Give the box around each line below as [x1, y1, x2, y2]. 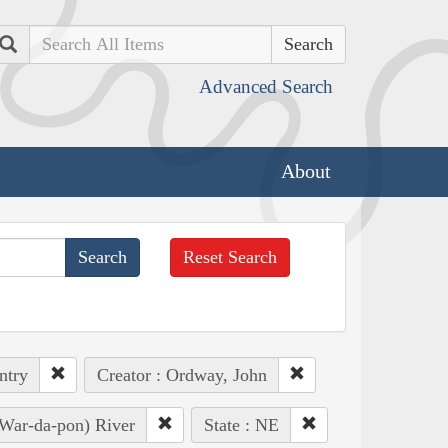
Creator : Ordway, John [96, 364, 267, 385]
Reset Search [183, 246, 278, 267]
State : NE [203, 414, 279, 435]
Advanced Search [199, 76, 333, 97]
